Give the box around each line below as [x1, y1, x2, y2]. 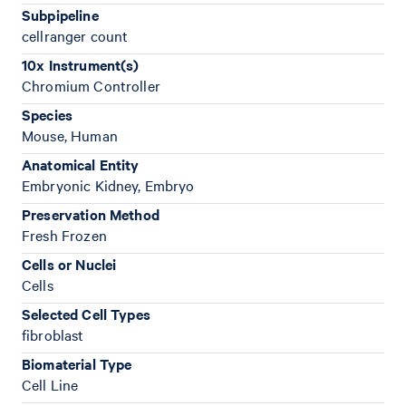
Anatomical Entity [22, 154, 140, 174]
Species [22, 104, 73, 124]
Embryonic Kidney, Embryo [22, 175, 195, 195]
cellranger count [22, 25, 129, 45]
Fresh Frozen [22, 225, 107, 245]
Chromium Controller [22, 75, 160, 95]
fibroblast [22, 324, 84, 344]
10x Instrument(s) [22, 54, 140, 74]
